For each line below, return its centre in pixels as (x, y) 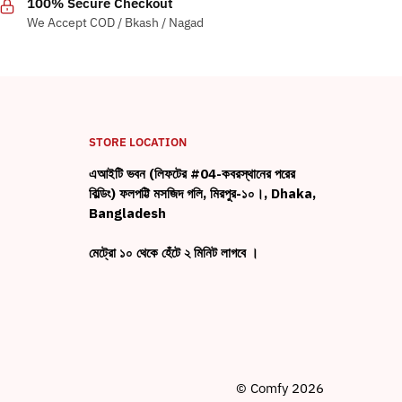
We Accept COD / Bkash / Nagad (115, 23)
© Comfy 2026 (280, 388)
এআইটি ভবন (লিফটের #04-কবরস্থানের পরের (192, 174)
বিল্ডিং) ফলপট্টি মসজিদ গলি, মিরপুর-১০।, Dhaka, (202, 194)
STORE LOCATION (137, 143)
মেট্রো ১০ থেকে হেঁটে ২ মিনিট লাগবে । (173, 252)
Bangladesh (127, 214)
